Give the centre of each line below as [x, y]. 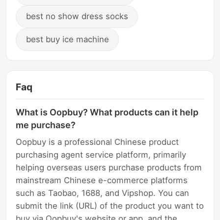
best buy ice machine [67, 39]
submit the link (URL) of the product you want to [110, 206]
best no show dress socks [77, 16]
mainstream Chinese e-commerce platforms [102, 180]
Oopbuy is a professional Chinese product [97, 142]
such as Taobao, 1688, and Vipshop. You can [103, 193]
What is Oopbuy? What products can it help [107, 112]
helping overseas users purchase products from [109, 167]
